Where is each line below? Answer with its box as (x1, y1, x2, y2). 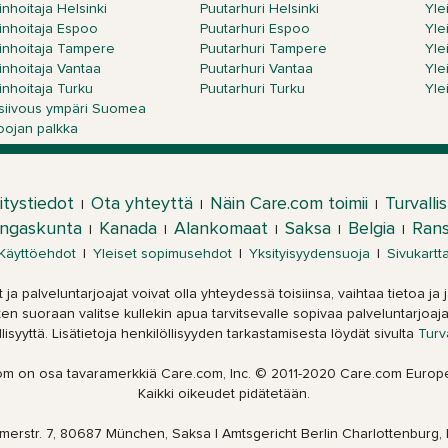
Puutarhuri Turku (199, 82, 305, 96)
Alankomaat (174, 220, 268, 238)
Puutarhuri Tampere (199, 42, 327, 56)
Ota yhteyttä (91, 195, 193, 213)
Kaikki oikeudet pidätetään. (138, 387, 310, 401)
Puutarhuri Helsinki (199, 2, 319, 16)
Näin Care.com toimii (210, 195, 368, 213)
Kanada (99, 220, 157, 238)
